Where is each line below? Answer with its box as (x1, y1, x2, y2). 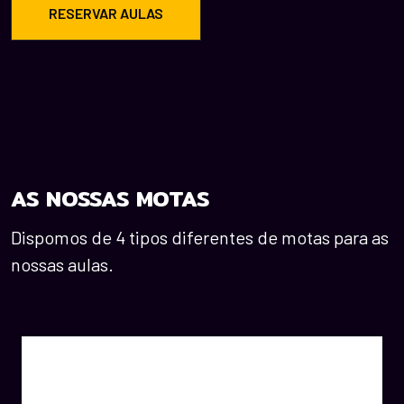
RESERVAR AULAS (49, 5, 163, 23)
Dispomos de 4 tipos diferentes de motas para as (11, 226, 389, 249)
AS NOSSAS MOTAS (11, 181, 209, 216)
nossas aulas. (11, 253, 114, 276)
